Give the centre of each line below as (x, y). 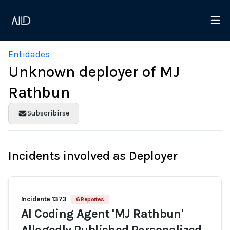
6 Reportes (90, 199)
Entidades (29, 54)
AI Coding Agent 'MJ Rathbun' (102, 214)
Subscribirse (48, 113)
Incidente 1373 (44, 199)
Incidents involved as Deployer (93, 156)
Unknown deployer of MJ (94, 72)
